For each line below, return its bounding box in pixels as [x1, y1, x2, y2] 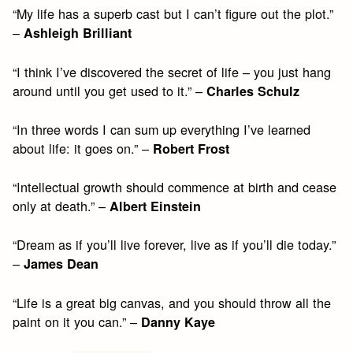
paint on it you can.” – [13, 311, 142, 331]
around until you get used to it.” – [13, 80, 207, 100]
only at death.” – [13, 196, 110, 216]
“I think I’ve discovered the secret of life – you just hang [13, 61, 332, 81]
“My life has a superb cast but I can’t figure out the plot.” [13, 4, 334, 24]
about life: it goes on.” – [13, 138, 154, 158]
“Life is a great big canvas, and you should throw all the [13, 292, 332, 312]
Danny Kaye [141, 312, 216, 331]
